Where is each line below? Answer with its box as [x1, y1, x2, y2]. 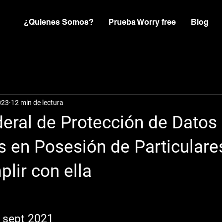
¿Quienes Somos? [24, 17, 94, 27]
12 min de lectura [11, 98, 63, 107]
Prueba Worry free [109, 17, 176, 27]
